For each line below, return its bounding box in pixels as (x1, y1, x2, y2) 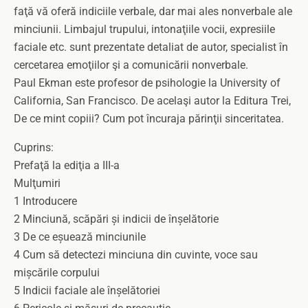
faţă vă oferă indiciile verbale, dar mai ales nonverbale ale (14, 5, 292, 18)
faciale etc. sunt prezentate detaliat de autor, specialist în (14, 41, 288, 54)
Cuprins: (14, 141, 54, 154)
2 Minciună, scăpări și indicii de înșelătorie (14, 212, 219, 225)
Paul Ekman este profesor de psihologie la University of (14, 76, 280, 89)
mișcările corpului (14, 266, 100, 279)
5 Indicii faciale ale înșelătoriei (14, 284, 160, 297)
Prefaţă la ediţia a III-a (14, 159, 120, 172)
